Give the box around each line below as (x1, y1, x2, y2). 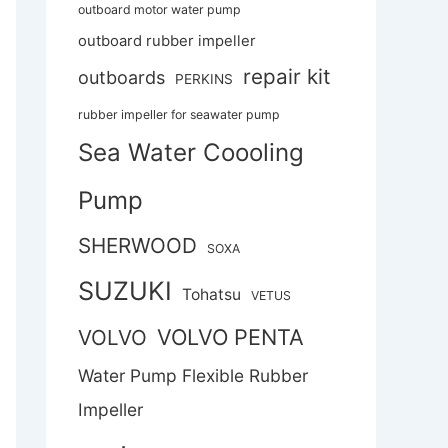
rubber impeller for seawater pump (78, 107, 280, 123)
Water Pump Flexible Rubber (78, 365, 308, 387)
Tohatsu (182, 285, 241, 305)
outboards (78, 67, 165, 89)
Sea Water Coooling (78, 138, 304, 168)
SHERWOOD (78, 233, 197, 259)
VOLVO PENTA (157, 324, 304, 351)
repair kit (243, 64, 331, 90)
